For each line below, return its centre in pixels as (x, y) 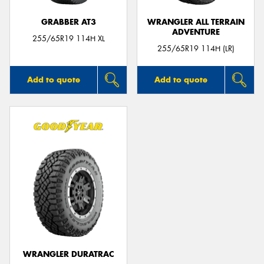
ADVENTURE (196, 32)
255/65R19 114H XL (68, 39)
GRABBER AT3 (68, 22)
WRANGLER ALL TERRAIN (196, 22)
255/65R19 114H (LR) (196, 49)
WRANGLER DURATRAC (68, 255)
